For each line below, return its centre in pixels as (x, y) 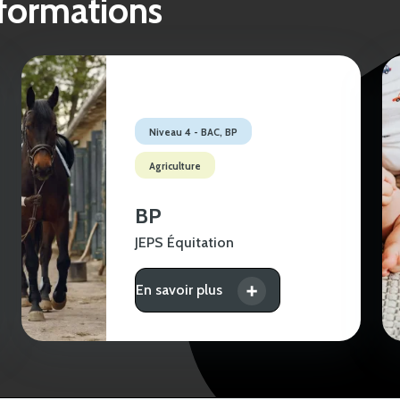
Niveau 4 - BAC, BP (194, 132)
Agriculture (175, 166)
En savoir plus (179, 289)
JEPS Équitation (185, 242)
